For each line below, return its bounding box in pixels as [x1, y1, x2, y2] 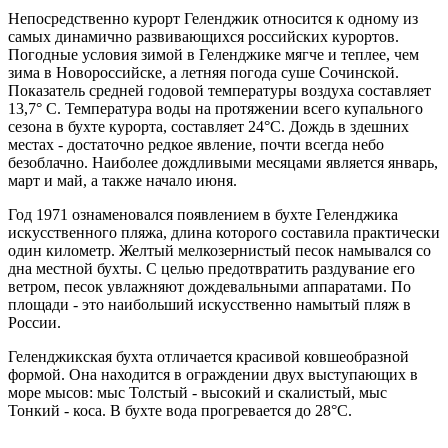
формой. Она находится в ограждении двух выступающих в [8, 365, 418, 383]
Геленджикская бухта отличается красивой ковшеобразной [8, 347, 409, 365]
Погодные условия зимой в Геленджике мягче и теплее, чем [8, 45, 419, 63]
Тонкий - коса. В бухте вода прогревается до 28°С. [8, 401, 352, 419]
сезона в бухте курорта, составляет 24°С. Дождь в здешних [8, 117, 409, 135]
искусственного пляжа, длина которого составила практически [8, 223, 440, 241]
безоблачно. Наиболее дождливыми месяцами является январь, [8, 153, 438, 171]
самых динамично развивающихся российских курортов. [8, 27, 399, 45]
